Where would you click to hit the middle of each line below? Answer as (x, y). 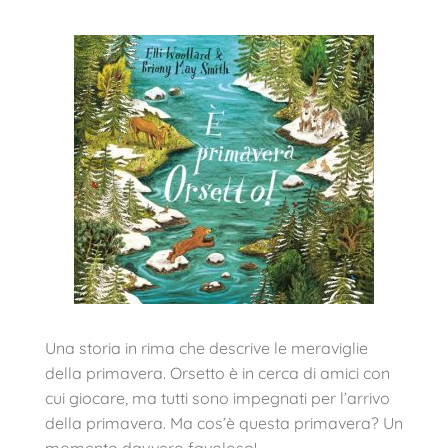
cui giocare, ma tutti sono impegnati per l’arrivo (217, 398)
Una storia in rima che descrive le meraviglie (206, 348)
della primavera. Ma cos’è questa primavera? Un (224, 423)
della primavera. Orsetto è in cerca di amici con (217, 373)
